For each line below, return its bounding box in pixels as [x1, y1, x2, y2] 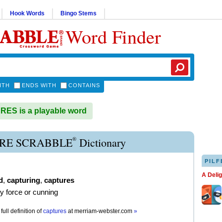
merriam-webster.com [74, 208, 134, 215]
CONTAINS [68, 82, 100, 88]
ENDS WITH [22, 82, 56, 88]
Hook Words [10, 10, 45, 17]
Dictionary [76, 135, 126, 150]
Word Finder [65, 24, 161, 49]
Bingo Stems [60, 10, 97, 17]
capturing [7, 176, 40, 184]
